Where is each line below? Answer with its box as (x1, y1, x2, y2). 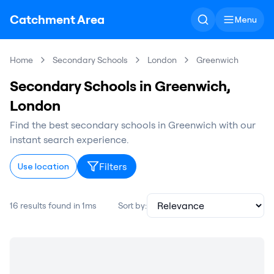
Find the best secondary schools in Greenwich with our (10, 119, 256, 131)
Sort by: (118, 200, 147, 211)
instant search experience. (10, 133, 128, 146)
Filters (99, 160, 127, 172)
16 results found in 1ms (10, 200, 97, 211)
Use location (18, 161, 69, 172)
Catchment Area (10, 12, 105, 27)
